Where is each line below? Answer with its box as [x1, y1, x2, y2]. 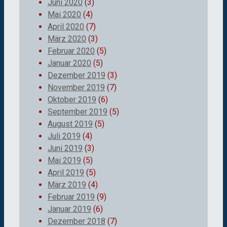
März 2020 [48, 33, 86, 44]
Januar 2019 [48, 204, 91, 214]
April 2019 [48, 167, 84, 177]
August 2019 [48, 119, 93, 129]
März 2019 [48, 179, 86, 190]
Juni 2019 [48, 143, 83, 153]
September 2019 [48, 106, 107, 117]
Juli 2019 [48, 131, 81, 141]
